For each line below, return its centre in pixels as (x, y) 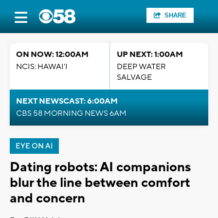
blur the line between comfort (100, 183)
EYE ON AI (34, 146)
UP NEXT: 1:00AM (150, 54)
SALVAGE (134, 77)
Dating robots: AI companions (100, 167)
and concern (47, 198)
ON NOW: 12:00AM (52, 54)
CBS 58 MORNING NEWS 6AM (71, 113)
